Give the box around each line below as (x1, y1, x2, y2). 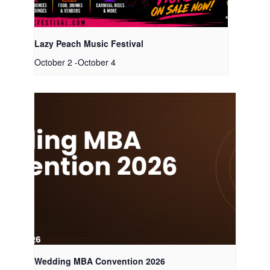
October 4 (77, 56, 116, 69)
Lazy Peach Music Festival (34, 37, 143, 50)
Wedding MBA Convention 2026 (34, 254, 165, 267)
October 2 (34, 56, 72, 69)
